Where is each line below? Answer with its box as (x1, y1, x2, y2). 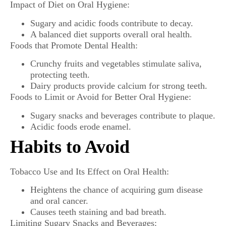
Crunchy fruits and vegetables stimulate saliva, (30, 59, 202, 69)
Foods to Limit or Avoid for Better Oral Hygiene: (10, 92, 191, 102)
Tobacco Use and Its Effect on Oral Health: (10, 166, 169, 177)
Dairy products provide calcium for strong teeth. (30, 81, 207, 91)
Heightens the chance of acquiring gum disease (30, 184, 203, 195)
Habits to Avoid (10, 136, 130, 157)
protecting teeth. (30, 70, 90, 80)
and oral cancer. (30, 195, 88, 206)
